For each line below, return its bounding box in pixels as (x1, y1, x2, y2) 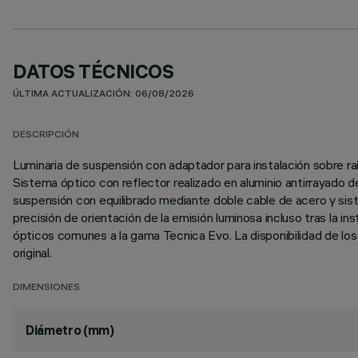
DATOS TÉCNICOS (13, 59, 174, 83)
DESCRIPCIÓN (13, 130, 79, 141)
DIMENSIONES (13, 283, 80, 293)
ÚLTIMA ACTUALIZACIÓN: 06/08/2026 (13, 89, 194, 100)
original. (13, 245, 52, 261)
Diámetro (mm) (26, 322, 114, 338)
